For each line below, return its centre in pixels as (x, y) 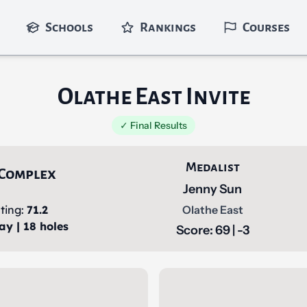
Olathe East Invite (153, 97)
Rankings (168, 27)
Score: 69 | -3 (212, 230)
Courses (266, 27)
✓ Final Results (153, 125)
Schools (69, 27)
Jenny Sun (213, 189)
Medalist (212, 167)
